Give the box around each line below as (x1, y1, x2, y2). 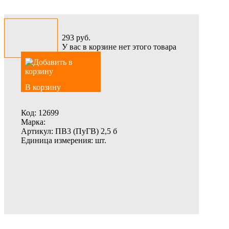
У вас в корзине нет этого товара (62, 42, 176, 51)
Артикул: (21, 127, 53, 135)
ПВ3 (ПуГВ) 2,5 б (53, 127, 117, 135)
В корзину (25, 83, 61, 91)
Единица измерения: (21, 136, 93, 145)
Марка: (21, 118, 45, 126)
